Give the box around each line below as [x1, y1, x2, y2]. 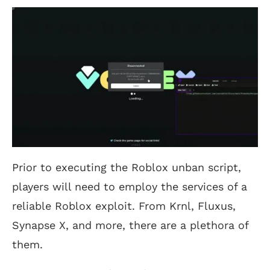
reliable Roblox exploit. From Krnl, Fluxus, [12, 199, 236, 212]
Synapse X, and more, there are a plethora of [12, 218, 248, 231]
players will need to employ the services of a [12, 180, 247, 193]
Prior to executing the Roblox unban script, [12, 160, 241, 174]
